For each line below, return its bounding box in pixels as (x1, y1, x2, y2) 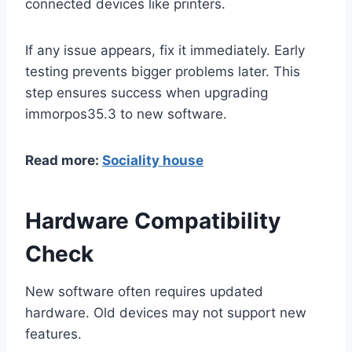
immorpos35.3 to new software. (25, 106, 227, 123)
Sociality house (102, 152, 203, 169)
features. (25, 326, 82, 343)
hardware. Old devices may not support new (25, 305, 306, 321)
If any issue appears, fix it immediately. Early (25, 42, 305, 59)
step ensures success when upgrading (25, 85, 268, 101)
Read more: (25, 152, 102, 169)
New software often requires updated (25, 284, 263, 300)
